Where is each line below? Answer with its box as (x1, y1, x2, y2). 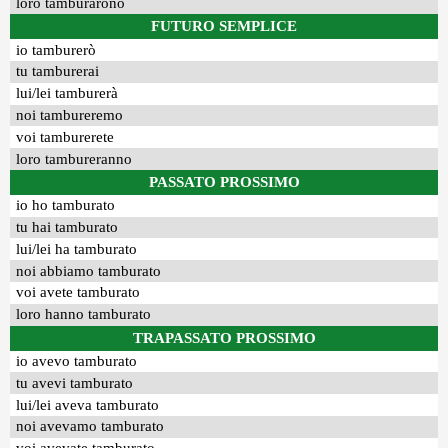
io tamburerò (16, 41, 97, 58)
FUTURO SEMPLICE (151, 18, 297, 35)
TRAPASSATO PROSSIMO (132, 329, 316, 346)
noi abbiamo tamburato (16, 262, 162, 279)
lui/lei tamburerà (16, 85, 119, 102)
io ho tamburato (16, 197, 116, 214)
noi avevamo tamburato (16, 418, 165, 435)
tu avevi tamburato (16, 374, 134, 391)
